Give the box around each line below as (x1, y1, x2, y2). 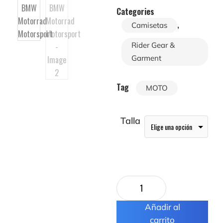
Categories (116, 5, 154, 17)
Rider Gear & (131, 40, 175, 50)
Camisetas (131, 20, 167, 30)
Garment (131, 53, 161, 63)
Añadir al (144, 202, 180, 212)
